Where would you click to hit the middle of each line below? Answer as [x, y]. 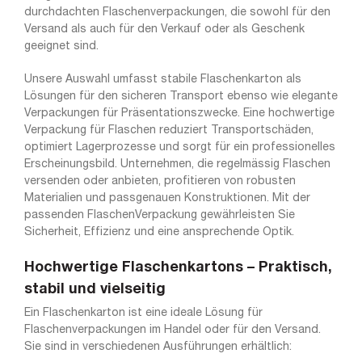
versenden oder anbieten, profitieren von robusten [160, 182]
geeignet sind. [61, 47]
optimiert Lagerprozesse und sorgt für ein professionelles [179, 148]
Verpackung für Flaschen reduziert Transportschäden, [168, 131]
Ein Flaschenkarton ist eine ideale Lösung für [143, 314]
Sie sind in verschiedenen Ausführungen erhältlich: [158, 347]
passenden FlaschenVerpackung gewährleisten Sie [159, 216]
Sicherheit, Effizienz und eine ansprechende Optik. [159, 233]
